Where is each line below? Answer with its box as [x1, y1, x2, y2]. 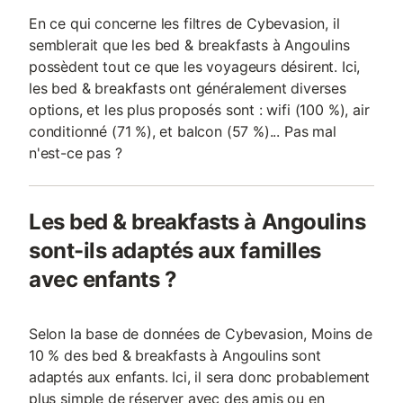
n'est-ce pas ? [29, 144, 122, 162]
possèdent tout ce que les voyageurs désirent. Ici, [29, 58, 361, 76]
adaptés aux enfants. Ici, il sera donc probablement [29, 368, 371, 386]
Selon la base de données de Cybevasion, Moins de [29, 325, 372, 343]
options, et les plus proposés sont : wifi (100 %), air [29, 101, 370, 119]
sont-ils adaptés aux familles [29, 237, 321, 264]
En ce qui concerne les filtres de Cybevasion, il [29, 14, 340, 32]
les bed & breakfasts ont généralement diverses [29, 79, 346, 97]
